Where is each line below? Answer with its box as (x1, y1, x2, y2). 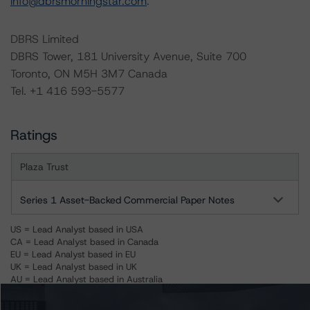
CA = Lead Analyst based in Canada (10, 236, 158, 248)
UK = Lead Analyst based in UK (10, 261, 137, 273)
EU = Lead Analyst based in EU (10, 248, 136, 260)
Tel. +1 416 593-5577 (10, 84, 125, 98)
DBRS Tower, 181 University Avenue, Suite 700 (10, 49, 246, 64)
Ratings (10, 126, 57, 144)
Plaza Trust (20, 161, 69, 173)
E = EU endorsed (10, 286, 77, 298)
